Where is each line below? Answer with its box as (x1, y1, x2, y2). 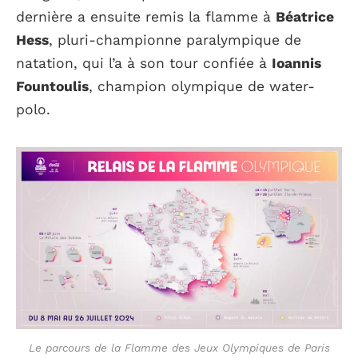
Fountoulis (16, 78, 89, 94)
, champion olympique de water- (89, 78, 315, 94)
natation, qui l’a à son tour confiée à (16, 54, 272, 71)
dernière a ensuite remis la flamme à (16, 8, 276, 25)
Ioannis (272, 54, 321, 71)
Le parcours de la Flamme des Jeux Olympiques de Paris (28, 340, 330, 354)
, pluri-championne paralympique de (49, 31, 301, 48)
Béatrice (276, 8, 334, 25)
